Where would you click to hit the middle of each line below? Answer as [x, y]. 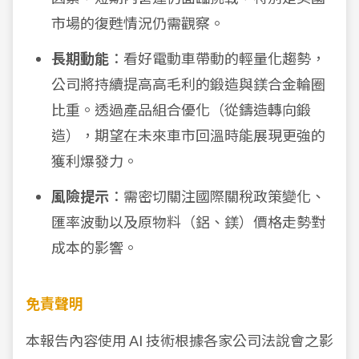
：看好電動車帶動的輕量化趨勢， [217, 58]
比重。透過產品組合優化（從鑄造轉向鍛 [181, 110]
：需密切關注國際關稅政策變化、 [217, 196]
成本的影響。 [95, 248]
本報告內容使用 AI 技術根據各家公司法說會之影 [179, 341]
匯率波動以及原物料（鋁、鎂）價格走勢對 [188, 222]
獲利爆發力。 [95, 161]
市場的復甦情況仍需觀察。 [138, 23]
